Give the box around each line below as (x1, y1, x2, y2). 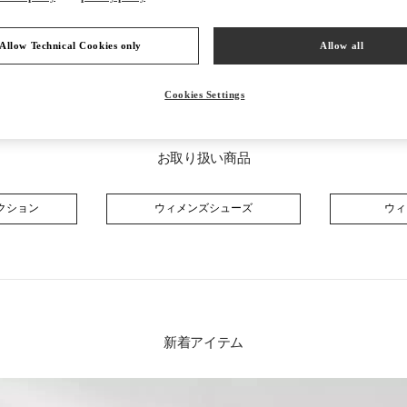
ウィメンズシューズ (154, 202, 253, 215)
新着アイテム (163, 334, 244, 350)
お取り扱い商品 (156, 150, 251, 165)
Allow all (320, 39, 364, 51)
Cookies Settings (164, 88, 245, 100)
